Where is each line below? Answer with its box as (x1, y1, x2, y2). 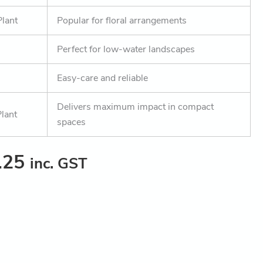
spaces (57, 116, 86, 129)
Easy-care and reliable (57, 72, 149, 85)
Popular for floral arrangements (57, 14, 187, 28)
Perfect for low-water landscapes (57, 43, 195, 56)
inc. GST (30, 153, 88, 174)
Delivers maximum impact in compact (57, 100, 214, 114)
